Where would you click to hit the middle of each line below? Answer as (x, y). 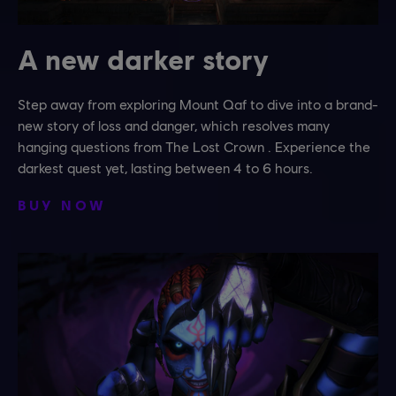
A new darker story (143, 59)
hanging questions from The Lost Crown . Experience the (194, 147)
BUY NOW (62, 205)
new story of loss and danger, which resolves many (174, 126)
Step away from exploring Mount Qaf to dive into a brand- (198, 104)
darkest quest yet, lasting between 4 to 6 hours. (165, 168)
